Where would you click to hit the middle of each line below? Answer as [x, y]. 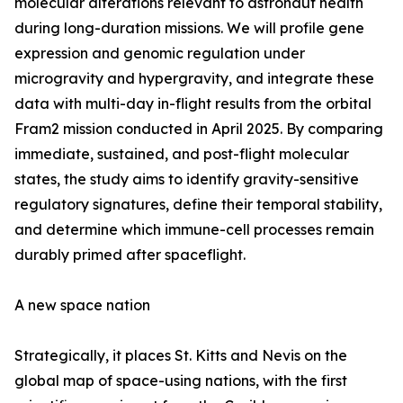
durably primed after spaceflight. [130, 255]
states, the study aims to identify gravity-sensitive [187, 179]
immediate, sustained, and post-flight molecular [182, 154]
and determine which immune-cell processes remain [194, 230]
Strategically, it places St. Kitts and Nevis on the [181, 356]
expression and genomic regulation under [160, 54]
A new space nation [82, 305]
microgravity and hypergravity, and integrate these [194, 79]
